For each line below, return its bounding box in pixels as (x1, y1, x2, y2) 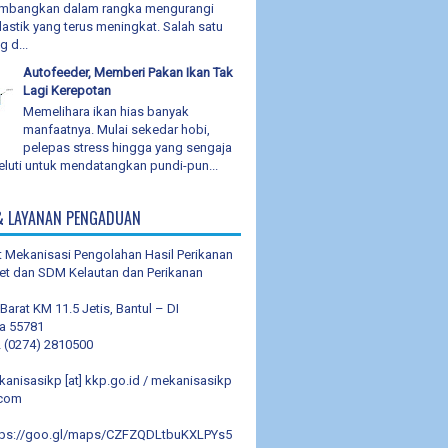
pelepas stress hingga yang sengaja (23, 139, 233, 155)
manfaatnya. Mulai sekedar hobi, (23, 121, 211, 137)
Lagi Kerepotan (23, 83, 112, 99)
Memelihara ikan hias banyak (23, 103, 190, 119)
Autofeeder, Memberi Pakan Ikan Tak (23, 65, 234, 81)
